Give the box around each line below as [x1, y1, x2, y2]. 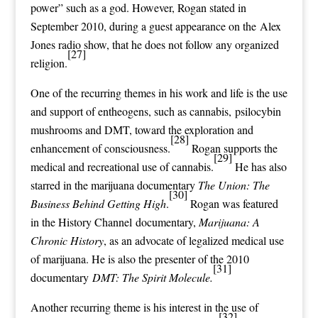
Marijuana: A [198, 214, 260, 229]
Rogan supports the [188, 140, 278, 155]
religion [30, 55, 65, 70]
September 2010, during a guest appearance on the [30, 18, 260, 33]
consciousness [104, 140, 168, 155]
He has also [231, 158, 287, 174]
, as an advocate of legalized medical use [103, 232, 284, 248]
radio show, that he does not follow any [55, 36, 235, 52]
